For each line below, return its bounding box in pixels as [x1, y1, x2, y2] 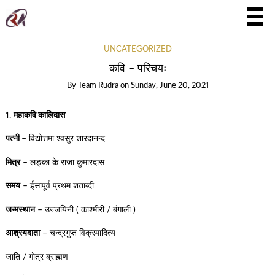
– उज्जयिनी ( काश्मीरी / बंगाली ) [34, 205, 136, 214]
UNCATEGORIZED [103, 45, 172, 53]
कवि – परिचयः [109, 63, 166, 74]
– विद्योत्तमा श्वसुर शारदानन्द [21, 134, 105, 144]
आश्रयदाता [5, 229, 40, 238]
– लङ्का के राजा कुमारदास [20, 158, 104, 167]
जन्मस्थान [5, 205, 35, 214]
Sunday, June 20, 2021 [130, 82, 209, 90]
